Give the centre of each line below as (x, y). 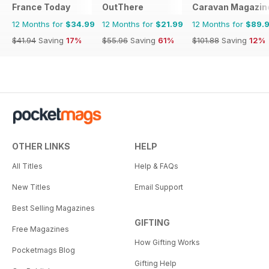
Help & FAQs (156, 166)
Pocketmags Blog (44, 250)
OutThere (123, 7)
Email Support (159, 187)
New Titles (31, 187)
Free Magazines (41, 229)
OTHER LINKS (41, 147)
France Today (41, 7)
